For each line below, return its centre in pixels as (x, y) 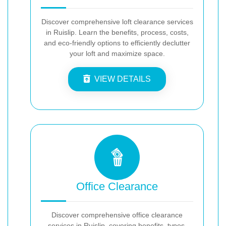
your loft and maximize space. (117, 53)
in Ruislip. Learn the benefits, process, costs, (117, 32)
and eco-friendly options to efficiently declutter (117, 43)
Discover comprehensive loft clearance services (117, 21)
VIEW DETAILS (123, 79)
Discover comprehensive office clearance (117, 215)
